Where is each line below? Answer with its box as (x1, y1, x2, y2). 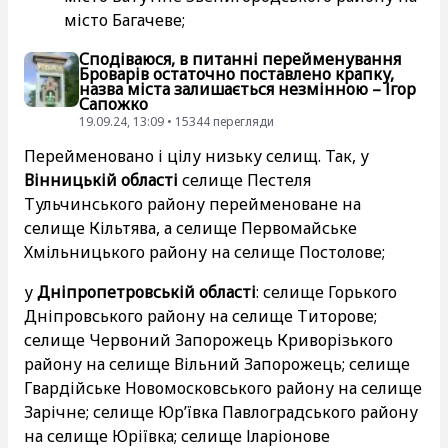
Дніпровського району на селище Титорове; (24, 304, 377, 327)
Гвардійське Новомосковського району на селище (24, 376, 422, 399)
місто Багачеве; (64, 8, 189, 31)
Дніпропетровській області (33, 280, 256, 303)
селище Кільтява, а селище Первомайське (24, 216, 357, 239)
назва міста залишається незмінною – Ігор (79, 77, 416, 100)
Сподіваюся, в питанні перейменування (79, 47, 401, 70)
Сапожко (79, 92, 148, 115)
